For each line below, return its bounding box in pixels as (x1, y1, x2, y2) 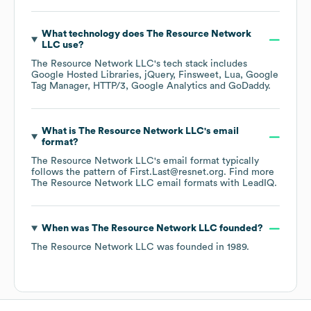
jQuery (144, 70, 173, 81)
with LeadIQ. (217, 178, 277, 189)
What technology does (41, 29, 146, 40)
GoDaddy (228, 81, 268, 92)
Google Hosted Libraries (31, 70, 139, 81)
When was (41, 224, 92, 234)
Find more (229, 167, 274, 178)
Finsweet (178, 70, 219, 81)
